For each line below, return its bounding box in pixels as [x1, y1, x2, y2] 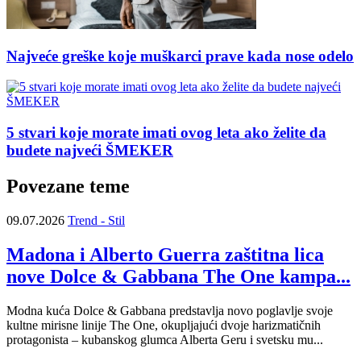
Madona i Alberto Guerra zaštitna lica [6, 243, 324, 265]
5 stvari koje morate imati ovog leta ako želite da [6, 124, 326, 142]
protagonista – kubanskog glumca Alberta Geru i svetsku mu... [6, 332, 323, 346]
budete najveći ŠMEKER [6, 142, 173, 160]
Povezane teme [6, 175, 130, 197]
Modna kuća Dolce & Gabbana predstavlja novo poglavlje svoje [6, 303, 333, 317]
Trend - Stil [68, 213, 125, 227]
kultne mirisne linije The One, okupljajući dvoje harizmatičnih [6, 317, 321, 332]
